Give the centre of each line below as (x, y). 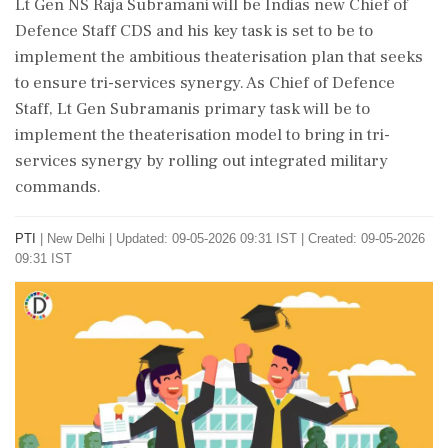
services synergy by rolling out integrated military (201, 161)
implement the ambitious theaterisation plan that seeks (219, 57)
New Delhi (76, 238)
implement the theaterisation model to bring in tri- (202, 135)
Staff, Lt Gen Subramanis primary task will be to (192, 109)
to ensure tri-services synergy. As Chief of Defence (205, 83)
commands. (58, 187)
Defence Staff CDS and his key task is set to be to (194, 31)
